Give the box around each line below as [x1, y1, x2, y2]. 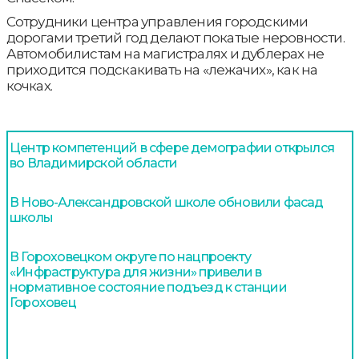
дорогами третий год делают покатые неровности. [6, 29, 345, 46]
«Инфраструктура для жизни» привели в [10, 264, 262, 280]
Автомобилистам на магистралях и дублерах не [6, 45, 325, 62]
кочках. [6, 77, 52, 94]
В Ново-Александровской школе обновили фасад [10, 194, 324, 210]
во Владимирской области [10, 155, 178, 171]
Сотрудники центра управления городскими [6, 13, 309, 30]
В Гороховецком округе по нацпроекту [10, 248, 251, 264]
